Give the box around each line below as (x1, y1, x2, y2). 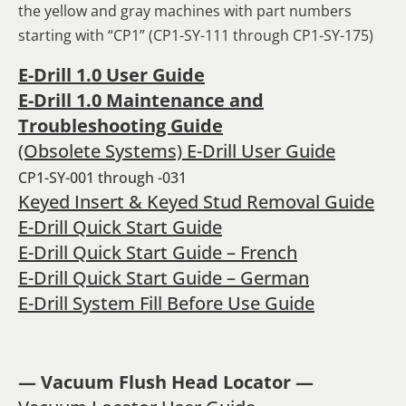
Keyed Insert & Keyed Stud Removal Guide (18, 188, 374, 214)
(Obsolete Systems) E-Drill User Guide (18, 138, 335, 163)
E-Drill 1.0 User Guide (18, 62, 205, 87)
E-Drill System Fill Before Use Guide (18, 290, 314, 315)
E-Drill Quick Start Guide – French (18, 239, 297, 265)
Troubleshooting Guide (18, 112, 223, 138)
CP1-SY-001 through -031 (18, 167, 187, 188)
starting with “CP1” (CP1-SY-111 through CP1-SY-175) (18, 24, 373, 45)
